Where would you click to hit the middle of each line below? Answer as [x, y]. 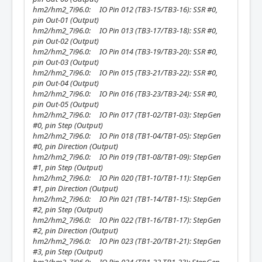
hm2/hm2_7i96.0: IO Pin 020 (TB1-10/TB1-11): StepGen [127, 178]
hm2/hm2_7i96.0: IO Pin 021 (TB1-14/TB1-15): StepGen [127, 199]
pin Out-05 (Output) [66, 104]
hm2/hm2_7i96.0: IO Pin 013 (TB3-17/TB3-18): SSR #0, [125, 30]
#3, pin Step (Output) [68, 251]
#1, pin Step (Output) [68, 167]
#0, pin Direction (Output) [75, 146]
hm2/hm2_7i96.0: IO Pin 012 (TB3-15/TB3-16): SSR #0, [125, 9]
